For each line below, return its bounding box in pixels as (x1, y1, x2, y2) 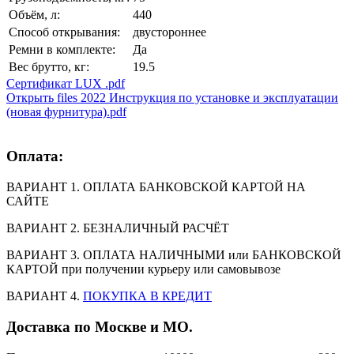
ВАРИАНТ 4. (6, 289, 83, 303)
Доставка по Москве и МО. (6, 318, 193, 335)
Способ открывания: (9, 24, 120, 39)
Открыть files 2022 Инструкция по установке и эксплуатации (6, 90, 338, 104)
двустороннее (133, 24, 206, 39)
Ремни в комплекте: (9, 42, 115, 56)
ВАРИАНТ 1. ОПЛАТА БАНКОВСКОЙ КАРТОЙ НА (6, 180, 306, 194)
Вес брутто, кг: (9, 59, 89, 73)
